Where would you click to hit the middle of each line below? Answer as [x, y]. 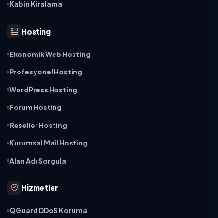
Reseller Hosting [38, 125]
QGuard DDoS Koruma [48, 210]
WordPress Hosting [43, 89]
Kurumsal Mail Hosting [48, 143]
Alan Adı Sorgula [38, 160]
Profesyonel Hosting [46, 72]
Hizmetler [40, 188]
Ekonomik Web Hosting [50, 54]
